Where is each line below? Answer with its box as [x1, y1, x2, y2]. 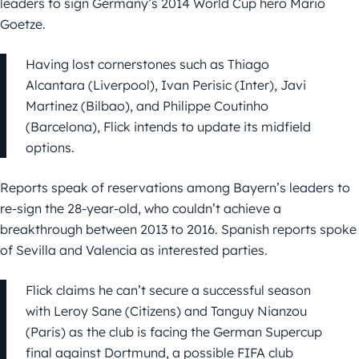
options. [26, 139, 75, 156]
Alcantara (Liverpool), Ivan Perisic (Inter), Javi [26, 77, 306, 94]
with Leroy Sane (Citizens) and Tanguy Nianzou [26, 303, 307, 320]
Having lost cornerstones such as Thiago [26, 56, 269, 73]
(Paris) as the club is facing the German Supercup [26, 324, 322, 341]
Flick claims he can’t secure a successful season [26, 282, 311, 299]
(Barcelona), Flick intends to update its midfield [26, 119, 311, 135]
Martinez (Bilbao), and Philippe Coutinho [26, 98, 268, 115]
